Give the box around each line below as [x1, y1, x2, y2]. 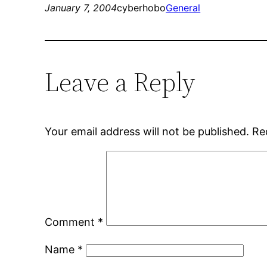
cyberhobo [117, 2, 166, 14]
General [166, 2, 201, 14]
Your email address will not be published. [45, 125, 250, 138]
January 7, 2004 [45, 2, 117, 14]
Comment [45, 216, 98, 229]
